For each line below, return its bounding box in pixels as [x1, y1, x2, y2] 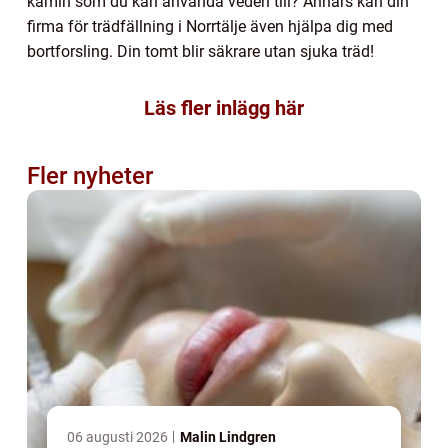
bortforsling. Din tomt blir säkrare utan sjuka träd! [27, 41, 374, 61]
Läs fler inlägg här [144, 95, 304, 120]
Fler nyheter [27, 161, 153, 190]
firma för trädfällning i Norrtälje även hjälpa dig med [27, 16, 393, 36]
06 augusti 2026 [67, 428, 171, 445]
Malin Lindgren [180, 428, 276, 445]
